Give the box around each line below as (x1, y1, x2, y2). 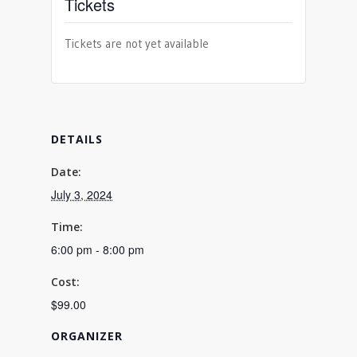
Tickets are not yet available (65, 36, 209, 51)
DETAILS (51, 131, 103, 147)
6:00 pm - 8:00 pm (51, 241, 144, 257)
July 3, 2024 (51, 186, 112, 202)
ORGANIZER (51, 328, 123, 343)
